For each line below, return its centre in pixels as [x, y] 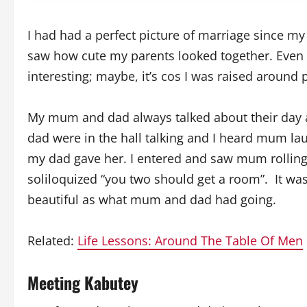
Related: [52, 240]
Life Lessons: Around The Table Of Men [190, 240]
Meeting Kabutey [83, 282]
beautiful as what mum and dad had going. [152, 199]
